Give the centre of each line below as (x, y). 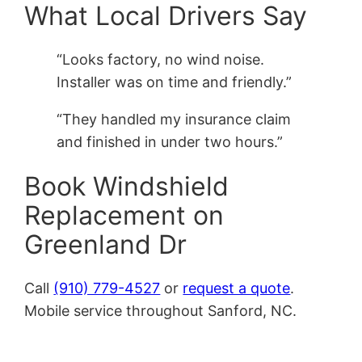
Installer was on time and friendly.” (175, 82)
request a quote (237, 288)
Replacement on (124, 215)
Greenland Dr (106, 244)
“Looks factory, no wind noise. (161, 60)
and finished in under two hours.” (170, 142)
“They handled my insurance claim (174, 120)
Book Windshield (127, 186)
